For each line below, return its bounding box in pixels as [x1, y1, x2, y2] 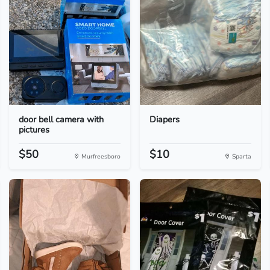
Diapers [149, 113, 180, 125]
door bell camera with [18, 113, 104, 125]
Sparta [230, 152, 252, 161]
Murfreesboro [79, 152, 121, 161]
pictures [18, 124, 49, 136]
